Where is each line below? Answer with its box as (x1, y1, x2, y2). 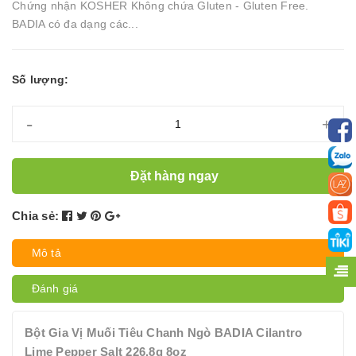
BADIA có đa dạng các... (12, 17, 138, 30)
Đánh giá (32, 282, 79, 295)
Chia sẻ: (12, 209, 59, 222)
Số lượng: (12, 73, 69, 86)
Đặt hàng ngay (130, 168, 222, 183)
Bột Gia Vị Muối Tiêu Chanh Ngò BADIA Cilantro (25, 327, 303, 339)
